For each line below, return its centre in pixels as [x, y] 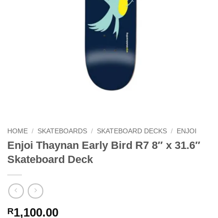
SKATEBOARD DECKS [132, 131]
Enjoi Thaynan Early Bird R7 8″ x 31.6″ [104, 145]
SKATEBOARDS [63, 131]
